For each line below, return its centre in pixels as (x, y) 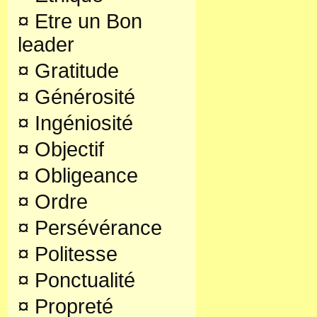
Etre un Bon (86, 21)
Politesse (73, 254)
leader (46, 45)
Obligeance (83, 175)
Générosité (82, 97)
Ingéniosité (81, 123)
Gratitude (74, 71)
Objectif (67, 149)
